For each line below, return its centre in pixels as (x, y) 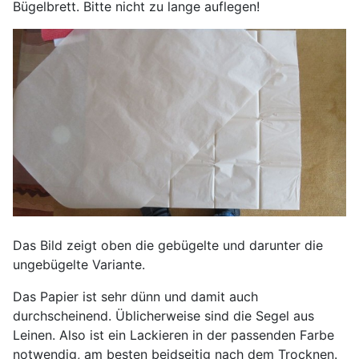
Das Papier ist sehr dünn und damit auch (135, 297)
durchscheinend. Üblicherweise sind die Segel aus (163, 316)
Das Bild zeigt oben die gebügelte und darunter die (168, 246)
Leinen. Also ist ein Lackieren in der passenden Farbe (173, 335)
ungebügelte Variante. (79, 265)
